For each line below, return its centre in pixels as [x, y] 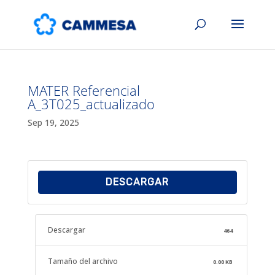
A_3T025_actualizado [91, 104]
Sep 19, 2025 [53, 122]
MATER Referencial [83, 90]
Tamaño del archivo [83, 261]
